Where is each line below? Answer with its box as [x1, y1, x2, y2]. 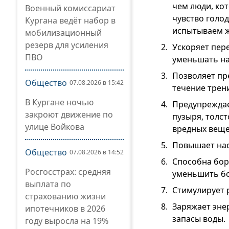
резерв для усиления [25, 39, 108, 51]
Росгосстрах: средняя [25, 166, 111, 177]
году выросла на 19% [25, 215, 108, 226]
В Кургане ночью [25, 97, 94, 108]
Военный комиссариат [25, 3, 116, 14]
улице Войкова [25, 121, 84, 132]
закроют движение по [25, 109, 113, 120]
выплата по [25, 178, 71, 190]
